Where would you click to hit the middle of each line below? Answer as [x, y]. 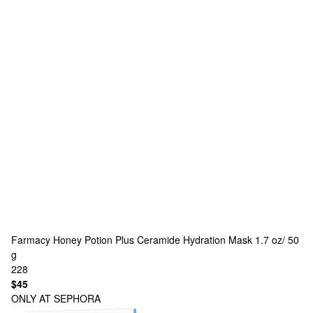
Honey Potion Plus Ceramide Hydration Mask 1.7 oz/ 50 [176, 240]
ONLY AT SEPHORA [56, 298]
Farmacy [31, 240]
